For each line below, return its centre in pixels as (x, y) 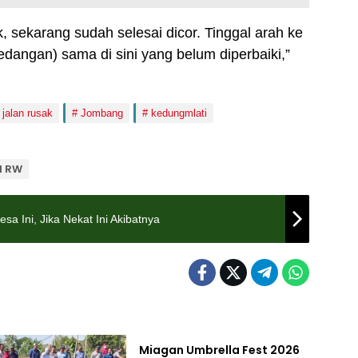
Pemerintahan (177, 318)
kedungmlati (179, 113)
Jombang (102, 113)
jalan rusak (28, 113)
